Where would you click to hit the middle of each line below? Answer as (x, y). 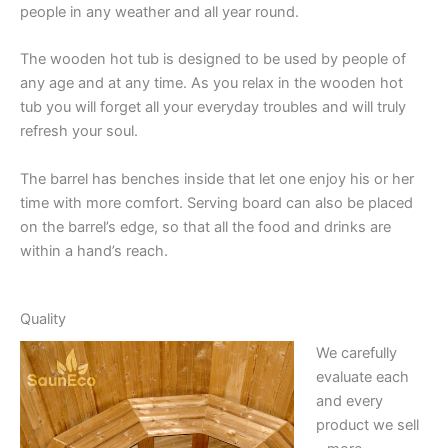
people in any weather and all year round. (159, 12)
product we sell (367, 424)
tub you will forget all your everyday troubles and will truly (213, 107)
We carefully (356, 352)
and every (349, 400)
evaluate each (362, 376)
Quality (43, 318)
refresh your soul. (79, 131)
